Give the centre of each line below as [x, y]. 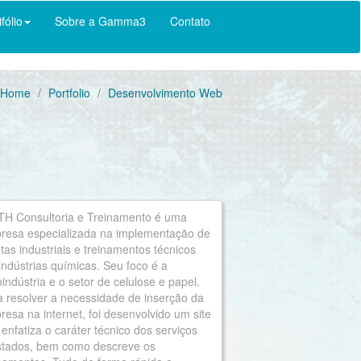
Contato [190, 21]
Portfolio [69, 93]
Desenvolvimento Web [165, 93]
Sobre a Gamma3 [100, 21]
